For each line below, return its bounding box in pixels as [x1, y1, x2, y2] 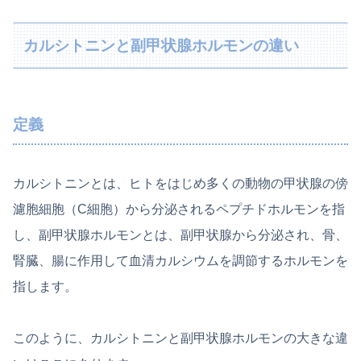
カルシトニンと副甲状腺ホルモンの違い [23, 36, 300, 54]
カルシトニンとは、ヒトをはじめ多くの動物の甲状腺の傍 [13, 176, 348, 191]
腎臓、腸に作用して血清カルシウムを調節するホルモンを [13, 254, 348, 268]
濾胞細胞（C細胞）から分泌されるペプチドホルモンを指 [13, 202, 345, 217]
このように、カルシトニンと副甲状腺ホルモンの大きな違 [13, 331, 348, 346]
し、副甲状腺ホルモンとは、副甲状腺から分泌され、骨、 [13, 228, 348, 243]
